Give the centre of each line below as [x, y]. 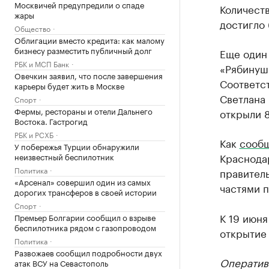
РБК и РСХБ [34, 134]
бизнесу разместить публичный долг [83, 50]
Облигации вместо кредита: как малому [89, 40]
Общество [32, 28]
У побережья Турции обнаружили [77, 146]
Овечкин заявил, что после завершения [89, 75]
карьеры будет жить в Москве [69, 85]
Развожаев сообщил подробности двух [88, 252]
